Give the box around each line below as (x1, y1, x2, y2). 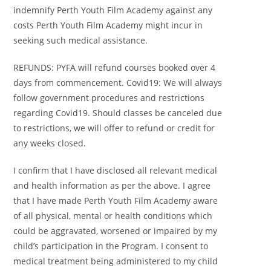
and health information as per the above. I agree (13, 179, 211, 191)
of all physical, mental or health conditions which (13, 209, 213, 221)
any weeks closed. (13, 137, 87, 149)
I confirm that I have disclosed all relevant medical (13, 164, 218, 176)
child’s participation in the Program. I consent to (13, 240, 209, 252)
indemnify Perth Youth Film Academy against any (13, 4, 213, 16)
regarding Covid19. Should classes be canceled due (13, 106, 223, 119)
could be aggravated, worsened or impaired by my (13, 224, 218, 237)
